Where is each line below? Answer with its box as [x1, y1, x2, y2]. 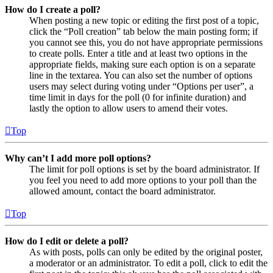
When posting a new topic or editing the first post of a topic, [29, 15, 259, 26]
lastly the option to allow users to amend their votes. [29, 102, 228, 113]
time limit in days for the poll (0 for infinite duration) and [29, 91, 246, 102]
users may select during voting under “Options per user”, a [29, 80, 253, 91]
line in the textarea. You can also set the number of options [29, 69, 252, 80]
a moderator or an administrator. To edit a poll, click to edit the [29, 257, 268, 268]
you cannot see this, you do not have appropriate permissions [29, 37, 263, 48]
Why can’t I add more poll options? [5, 152, 151, 163]
